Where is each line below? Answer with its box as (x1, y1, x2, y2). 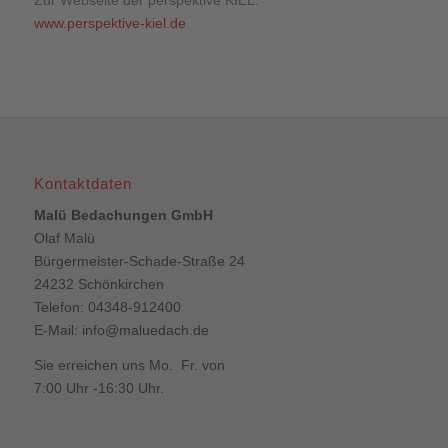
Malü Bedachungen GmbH (33, 207, 213, 224)
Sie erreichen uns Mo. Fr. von (33, 357, 225, 374)
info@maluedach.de (81, 322, 209, 339)
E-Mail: (33, 322, 82, 339)
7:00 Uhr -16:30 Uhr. (33, 380, 164, 397)
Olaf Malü (33, 230, 95, 247)
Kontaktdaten (33, 175, 132, 193)
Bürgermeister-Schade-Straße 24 (33, 253, 245, 270)
